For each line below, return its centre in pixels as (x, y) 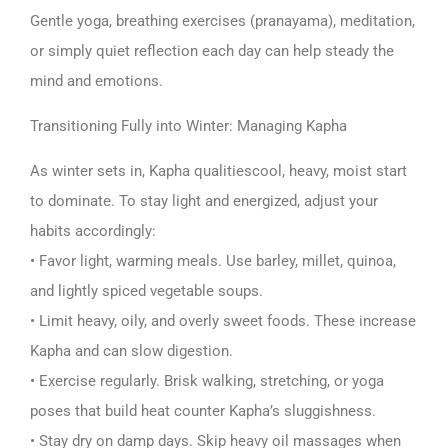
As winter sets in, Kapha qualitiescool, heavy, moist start (218, 170)
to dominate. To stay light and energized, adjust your (204, 200)
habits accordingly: (93, 230)
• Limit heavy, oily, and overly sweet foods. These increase (223, 320)
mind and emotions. (96, 80)
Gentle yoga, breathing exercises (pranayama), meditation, (222, 20)
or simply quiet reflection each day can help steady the (212, 50)
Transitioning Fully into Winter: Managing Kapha (188, 125)
